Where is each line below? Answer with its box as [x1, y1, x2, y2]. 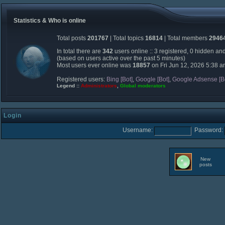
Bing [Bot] [106, 76, 133, 83]
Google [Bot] [136, 76, 169, 83]
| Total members [163, 35, 209, 42]
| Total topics [108, 35, 145, 42]
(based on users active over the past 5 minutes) [57, 55, 185, 62]
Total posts [57, 35, 87, 42]
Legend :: [57, 83, 81, 88]
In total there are [57, 48, 102, 55]
